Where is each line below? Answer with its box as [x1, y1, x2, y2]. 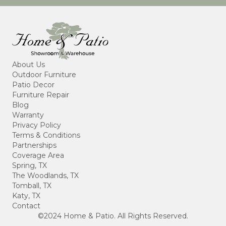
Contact [12, 201, 40, 210]
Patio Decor [12, 80, 54, 89]
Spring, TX [12, 160, 47, 170]
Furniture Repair [12, 90, 69, 99]
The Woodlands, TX [12, 171, 79, 180]
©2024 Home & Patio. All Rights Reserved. [38, 211, 188, 220]
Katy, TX [12, 191, 40, 200]
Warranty [12, 110, 44, 120]
